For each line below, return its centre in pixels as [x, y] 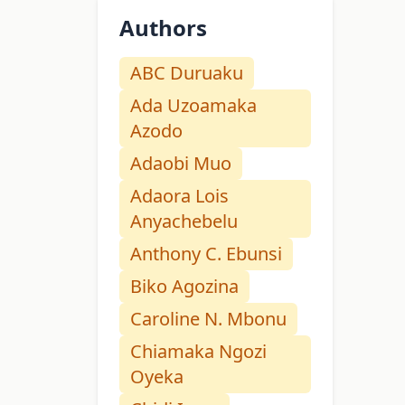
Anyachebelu [184, 221]
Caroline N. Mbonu [208, 319]
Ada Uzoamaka [193, 106]
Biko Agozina [184, 287]
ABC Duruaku [187, 73]
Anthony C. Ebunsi [206, 254]
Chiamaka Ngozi [198, 352]
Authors [163, 28]
